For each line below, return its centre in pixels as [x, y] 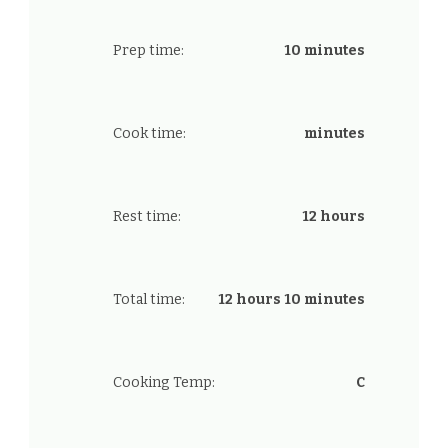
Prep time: [148, 51]
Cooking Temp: [164, 383]
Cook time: [149, 134]
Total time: [149, 300]
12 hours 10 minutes [291, 300]
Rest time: [147, 217]
